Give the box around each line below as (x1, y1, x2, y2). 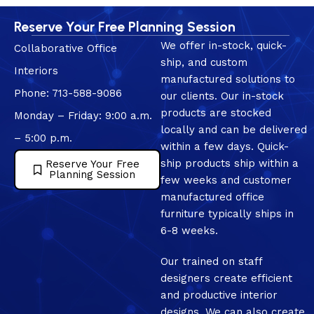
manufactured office (160, 191, 264, 204)
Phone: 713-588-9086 (14, 87, 122, 100)
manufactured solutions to (160, 73, 295, 86)
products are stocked (160, 107, 271, 120)
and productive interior (160, 289, 278, 302)
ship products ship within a (160, 157, 299, 170)
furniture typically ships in (160, 207, 294, 221)
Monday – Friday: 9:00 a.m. (14, 109, 152, 123)
